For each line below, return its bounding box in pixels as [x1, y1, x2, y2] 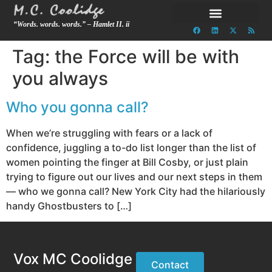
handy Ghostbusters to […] [6, 200, 132, 212]
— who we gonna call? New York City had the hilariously [6, 185, 265, 197]
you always [12, 67, 108, 89]
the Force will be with [55, 46, 239, 67]
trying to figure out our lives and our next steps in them [6, 171, 262, 183]
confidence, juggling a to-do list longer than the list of [6, 141, 256, 154]
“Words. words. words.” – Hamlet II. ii [13, 20, 130, 29]
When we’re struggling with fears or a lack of [6, 127, 212, 139]
